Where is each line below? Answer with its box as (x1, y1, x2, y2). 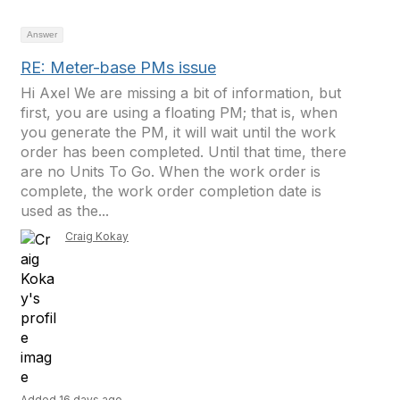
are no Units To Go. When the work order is (21, 162, 321, 180)
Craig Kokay (65, 229, 129, 243)
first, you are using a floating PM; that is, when (21, 104, 337, 121)
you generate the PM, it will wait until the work (21, 123, 336, 141)
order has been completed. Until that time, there (21, 143, 346, 161)
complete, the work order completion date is (21, 182, 321, 200)
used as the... (21, 202, 109, 220)
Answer (27, 29, 57, 39)
